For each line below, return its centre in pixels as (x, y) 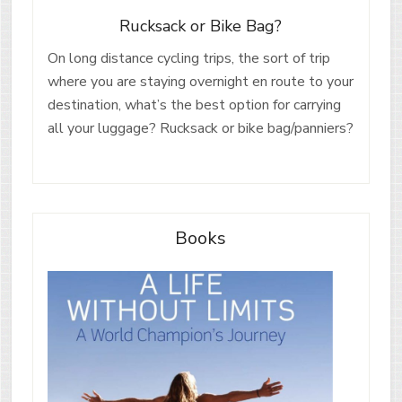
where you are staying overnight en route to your (200, 82)
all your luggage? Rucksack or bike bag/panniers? (200, 129)
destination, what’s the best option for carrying (194, 105)
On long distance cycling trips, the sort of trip (188, 59)
